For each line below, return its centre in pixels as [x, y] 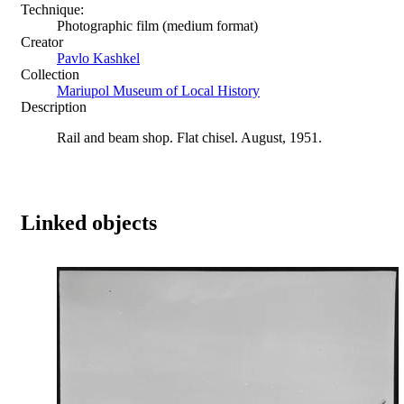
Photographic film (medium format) [157, 25]
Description [54, 106]
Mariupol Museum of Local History [158, 90]
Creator [42, 41]
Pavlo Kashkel [98, 58]
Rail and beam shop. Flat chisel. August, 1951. [189, 137]
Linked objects [89, 222]
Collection [50, 74]
